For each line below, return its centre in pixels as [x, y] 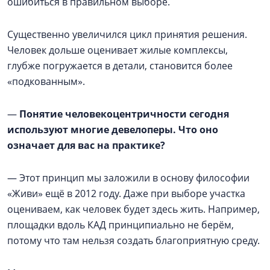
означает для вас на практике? [86, 146]
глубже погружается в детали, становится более [120, 66]
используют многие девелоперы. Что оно [113, 130]
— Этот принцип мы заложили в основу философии [128, 178]
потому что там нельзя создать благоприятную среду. [133, 241]
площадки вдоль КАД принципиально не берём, [121, 225]
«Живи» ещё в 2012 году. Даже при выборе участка [126, 194]
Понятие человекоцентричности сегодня [124, 114]
